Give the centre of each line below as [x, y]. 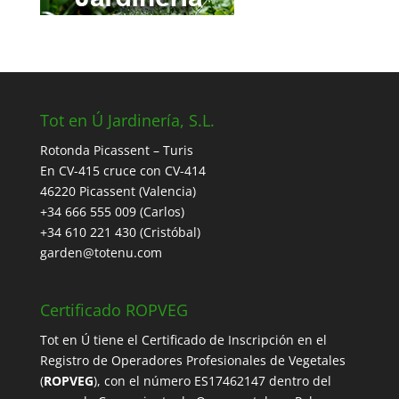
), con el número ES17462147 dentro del [212, 380]
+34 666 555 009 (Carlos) [112, 212]
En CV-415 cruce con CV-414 [122, 171]
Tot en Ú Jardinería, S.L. [127, 121]
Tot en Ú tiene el [90, 339]
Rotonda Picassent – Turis [116, 151]
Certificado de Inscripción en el [234, 339]
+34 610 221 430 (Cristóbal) [120, 232]
